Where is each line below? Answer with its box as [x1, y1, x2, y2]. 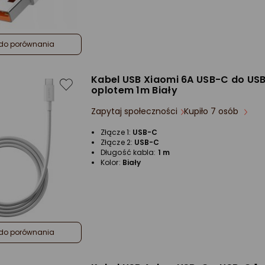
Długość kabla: [101, 147, 158, 157]
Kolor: [101, 157, 122, 167]
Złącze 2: [101, 137, 134, 147]
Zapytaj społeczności [91, 105, 177, 117]
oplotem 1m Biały [91, 83, 177, 97]
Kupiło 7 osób [184, 105, 241, 117]
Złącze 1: [101, 127, 132, 137]
